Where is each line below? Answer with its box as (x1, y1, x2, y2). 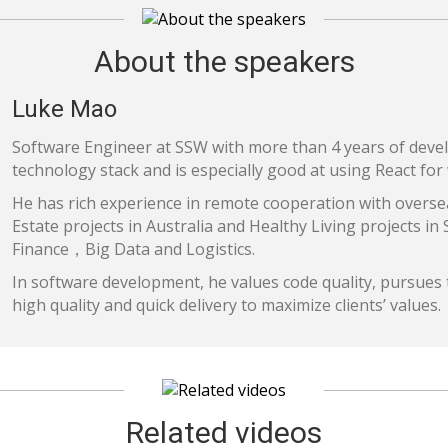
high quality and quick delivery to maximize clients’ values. (11, 294, 441, 317)
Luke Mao (11, 95, 117, 124)
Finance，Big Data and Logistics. (11, 238, 255, 261)
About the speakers (93, 44, 355, 80)
